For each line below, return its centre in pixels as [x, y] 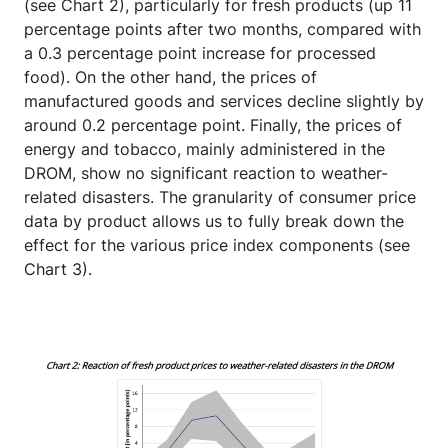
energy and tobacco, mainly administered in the [204, 148]
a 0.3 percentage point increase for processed [200, 52]
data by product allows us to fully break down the [214, 220]
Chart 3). [58, 268]
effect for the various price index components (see [217, 244]
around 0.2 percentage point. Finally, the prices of [213, 124]
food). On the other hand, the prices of [170, 76]
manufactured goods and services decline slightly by [224, 100]
